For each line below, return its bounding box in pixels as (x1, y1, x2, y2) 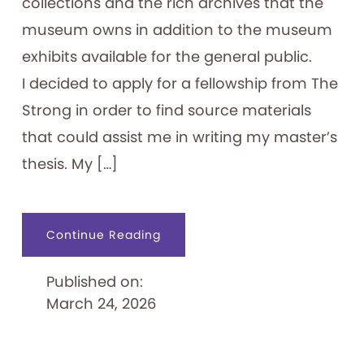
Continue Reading (45, 227, 161, 244)
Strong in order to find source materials (21, 100, 311, 121)
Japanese (159, 249, 222, 266)
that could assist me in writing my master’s (21, 127, 337, 148)
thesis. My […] (21, 154, 118, 175)
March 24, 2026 (45, 293, 156, 314)
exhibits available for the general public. (21, 46, 312, 67)
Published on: (45, 271, 143, 292)
